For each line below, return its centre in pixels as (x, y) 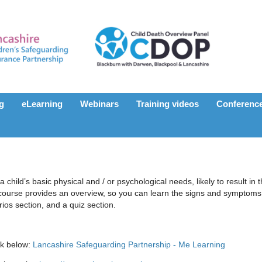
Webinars (99, 104)
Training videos (168, 104)
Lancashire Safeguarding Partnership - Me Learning (129, 244)
